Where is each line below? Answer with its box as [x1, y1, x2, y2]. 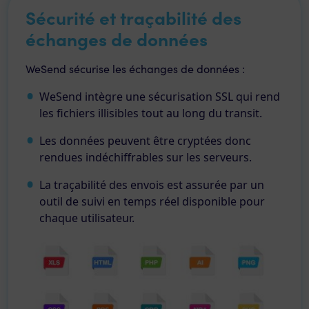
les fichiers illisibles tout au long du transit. [39, 106, 262, 121]
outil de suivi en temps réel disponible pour [39, 194, 265, 209]
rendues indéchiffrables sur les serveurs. [39, 150, 252, 165]
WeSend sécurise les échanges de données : [26, 61, 245, 76]
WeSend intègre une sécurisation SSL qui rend [39, 89, 280, 104]
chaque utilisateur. [39, 210, 134, 226]
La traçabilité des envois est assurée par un [39, 177, 264, 192]
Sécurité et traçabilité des [26, 5, 241, 30]
